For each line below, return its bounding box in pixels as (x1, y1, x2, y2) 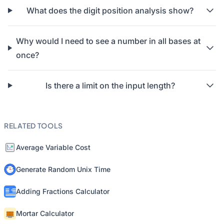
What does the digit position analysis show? (26, 5, 194, 15)
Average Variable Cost (16, 143, 90, 151)
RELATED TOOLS (4, 121, 63, 130)
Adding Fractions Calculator (16, 187, 109, 195)
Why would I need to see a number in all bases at (15, 36, 200, 46)
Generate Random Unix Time (16, 165, 110, 173)
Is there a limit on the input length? (45, 80, 175, 90)
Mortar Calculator (16, 209, 74, 217)
